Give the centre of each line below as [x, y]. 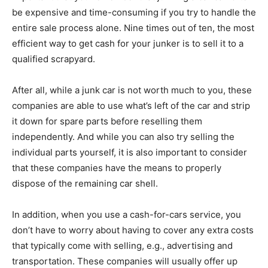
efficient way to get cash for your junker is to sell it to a [128, 44]
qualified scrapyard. [54, 59]
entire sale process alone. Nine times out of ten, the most [133, 28]
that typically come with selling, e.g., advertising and [122, 246]
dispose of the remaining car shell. [85, 184]
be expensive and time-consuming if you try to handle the [134, 13]
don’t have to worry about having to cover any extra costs [133, 230]
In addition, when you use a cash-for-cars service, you [127, 215]
